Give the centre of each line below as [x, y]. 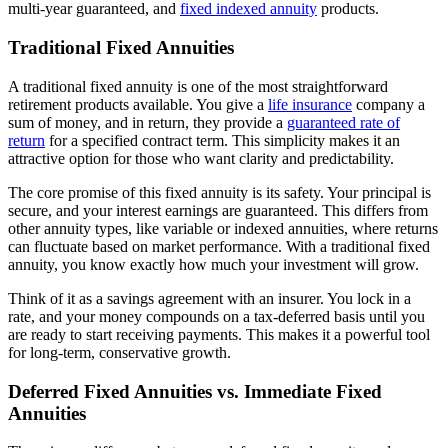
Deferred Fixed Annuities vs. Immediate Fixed [195, 391]
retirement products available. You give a [138, 104]
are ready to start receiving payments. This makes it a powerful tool [219, 334]
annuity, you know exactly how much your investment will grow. [213, 264]
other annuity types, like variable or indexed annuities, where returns [223, 228]
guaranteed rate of [343, 122]
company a [388, 104]
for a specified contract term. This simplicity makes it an [222, 140]
